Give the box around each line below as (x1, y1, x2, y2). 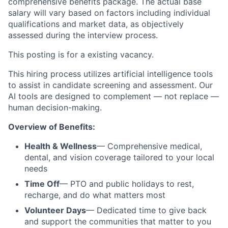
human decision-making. (8, 102, 102, 112)
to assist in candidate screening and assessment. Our (8, 79, 213, 90)
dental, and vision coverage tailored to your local (24, 152, 214, 162)
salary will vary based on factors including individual (8, 7, 210, 18)
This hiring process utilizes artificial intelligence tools (8, 68, 213, 79)
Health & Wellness (24, 140, 97, 151)
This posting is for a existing (8, 49, 118, 60)
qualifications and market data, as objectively (8, 18, 184, 29)
